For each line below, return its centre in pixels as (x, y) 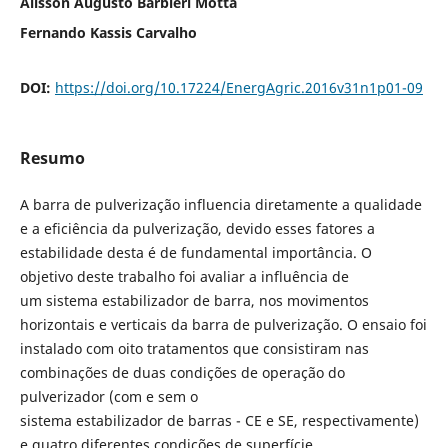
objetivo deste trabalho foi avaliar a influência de (184, 276)
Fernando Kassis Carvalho (108, 32)
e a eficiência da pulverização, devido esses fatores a (197, 228)
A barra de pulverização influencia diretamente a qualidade (220, 204)
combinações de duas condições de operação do (182, 372)
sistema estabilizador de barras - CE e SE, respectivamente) (219, 420)
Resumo (52, 157)
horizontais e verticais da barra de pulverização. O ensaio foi (223, 324)
